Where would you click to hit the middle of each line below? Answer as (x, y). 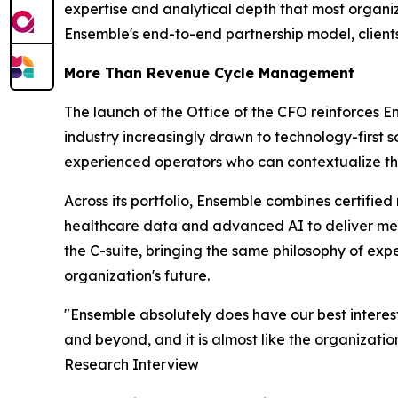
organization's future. (137, 276)
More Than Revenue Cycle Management (209, 73)
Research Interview (131, 365)
